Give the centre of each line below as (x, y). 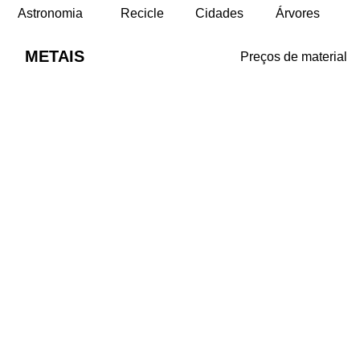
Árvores (298, 13)
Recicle (142, 13)
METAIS (54, 56)
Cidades (219, 13)
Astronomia (50, 13)
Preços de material (294, 57)
